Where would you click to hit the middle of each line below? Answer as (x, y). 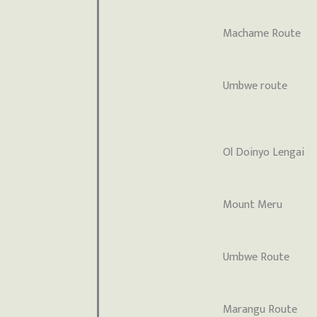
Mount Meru (253, 205)
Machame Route (262, 34)
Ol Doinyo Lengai (264, 153)
